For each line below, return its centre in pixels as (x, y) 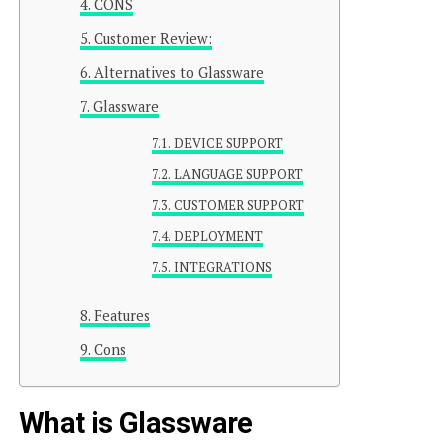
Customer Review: (152, 38)
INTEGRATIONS (223, 267)
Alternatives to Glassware (178, 72)
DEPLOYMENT (219, 236)
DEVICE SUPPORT (229, 143)
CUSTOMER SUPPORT (239, 205)
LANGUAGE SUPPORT (239, 174)
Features (121, 315)
